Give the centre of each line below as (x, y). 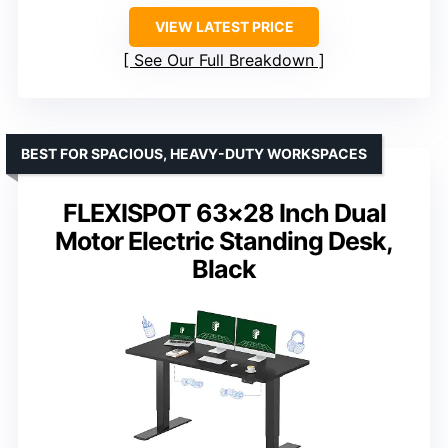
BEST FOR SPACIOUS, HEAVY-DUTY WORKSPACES (194, 153)
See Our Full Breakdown (224, 59)
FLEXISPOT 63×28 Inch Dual (224, 212)
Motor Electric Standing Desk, (224, 240)
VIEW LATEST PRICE (224, 26)
